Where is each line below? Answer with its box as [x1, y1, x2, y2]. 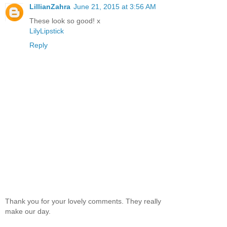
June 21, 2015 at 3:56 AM [73, 2, 156, 11]
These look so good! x [29, 16, 100, 25]
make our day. [5, 207, 51, 215]
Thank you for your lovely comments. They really [5, 197, 161, 205]
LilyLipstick [29, 26, 64, 35]
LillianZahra [29, 2, 70, 11]
